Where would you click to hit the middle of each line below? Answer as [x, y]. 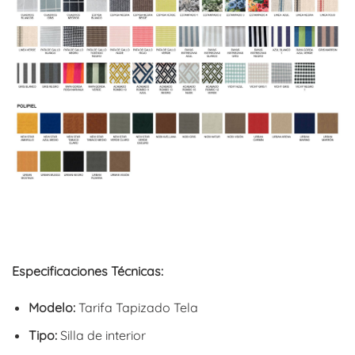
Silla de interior [101, 335]
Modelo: [52, 307]
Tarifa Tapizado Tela [136, 307]
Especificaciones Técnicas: [88, 271]
